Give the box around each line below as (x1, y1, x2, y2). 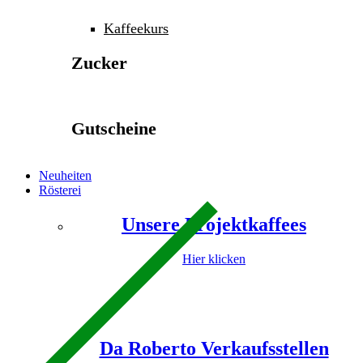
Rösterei (39, 183, 81, 198)
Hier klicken (182, 252, 246, 267)
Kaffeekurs (104, 20, 169, 37)
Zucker (71, 52, 127, 73)
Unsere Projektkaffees (122, 214, 306, 236)
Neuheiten (39, 169, 92, 183)
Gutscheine (71, 117, 156, 139)
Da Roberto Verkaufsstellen (99, 338, 329, 360)
